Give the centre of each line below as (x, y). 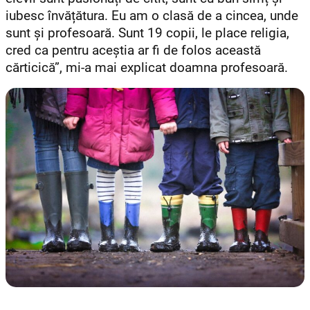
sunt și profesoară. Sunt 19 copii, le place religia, (147, 34)
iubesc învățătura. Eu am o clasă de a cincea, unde (152, 16)
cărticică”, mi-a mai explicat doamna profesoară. (147, 68)
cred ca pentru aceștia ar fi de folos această (133, 51)
